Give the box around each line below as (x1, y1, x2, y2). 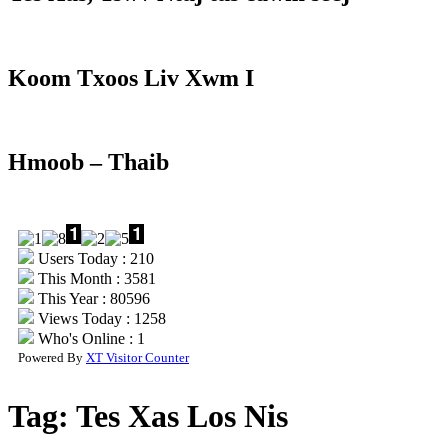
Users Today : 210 (34, 250, 154, 268)
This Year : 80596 (34, 290, 150, 308)
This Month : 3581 (34, 270, 156, 288)
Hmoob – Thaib (8, 149, 169, 176)
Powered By (18, 350, 86, 366)
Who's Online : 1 (34, 330, 145, 348)
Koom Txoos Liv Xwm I (8, 64, 254, 91)
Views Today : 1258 (34, 310, 166, 328)
